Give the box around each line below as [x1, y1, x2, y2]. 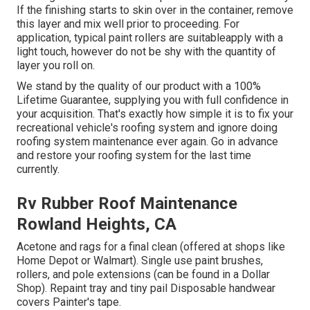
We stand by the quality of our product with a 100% [17, 80, 261, 93]
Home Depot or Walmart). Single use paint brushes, [17, 254, 263, 268]
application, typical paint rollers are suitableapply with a [17, 31, 283, 45]
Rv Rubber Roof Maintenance [17, 194, 237, 214]
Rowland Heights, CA [17, 215, 176, 235]
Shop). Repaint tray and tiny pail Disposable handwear [17, 282, 275, 295]
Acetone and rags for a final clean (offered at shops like [17, 240, 285, 254]
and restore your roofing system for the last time [17, 149, 251, 163]
